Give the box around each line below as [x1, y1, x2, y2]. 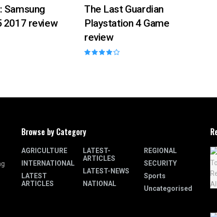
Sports [144, 172, 166, 180]
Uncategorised [144, 185, 193, 193]
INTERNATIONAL [21, 159, 75, 168]
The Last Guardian [84, 3, 164, 15]
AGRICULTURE [21, 147, 67, 155]
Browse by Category [21, 126, 86, 138]
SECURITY [144, 159, 177, 168]
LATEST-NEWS [82, 167, 129, 175]
